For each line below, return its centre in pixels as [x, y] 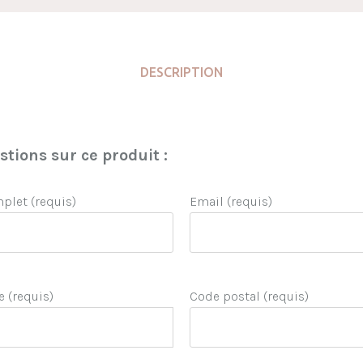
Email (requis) [231, 202]
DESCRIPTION [181, 72]
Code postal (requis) [250, 297]
